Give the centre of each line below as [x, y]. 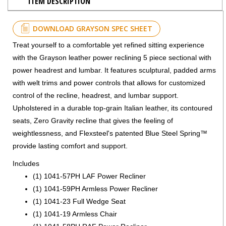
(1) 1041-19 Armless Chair [75, 214]
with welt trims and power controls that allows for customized [109, 82]
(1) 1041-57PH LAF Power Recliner [89, 176]
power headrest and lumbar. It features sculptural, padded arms [114, 70]
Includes [26, 163]
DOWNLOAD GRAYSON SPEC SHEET [93, 28]
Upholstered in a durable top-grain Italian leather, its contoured [112, 108]
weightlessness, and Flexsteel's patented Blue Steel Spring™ [110, 133]
